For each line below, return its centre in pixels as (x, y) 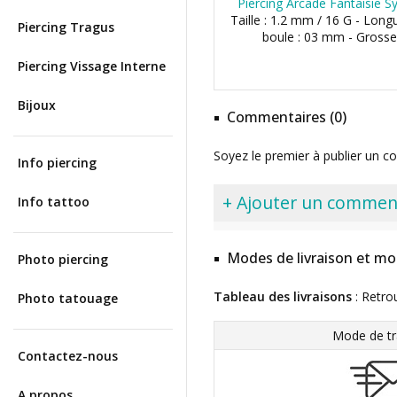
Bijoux (37, 105)
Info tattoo (54, 202)
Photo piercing (63, 259)
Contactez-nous (68, 356)
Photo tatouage (68, 298)
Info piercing (57, 163)
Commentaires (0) (287, 117)
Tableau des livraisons (283, 296)
